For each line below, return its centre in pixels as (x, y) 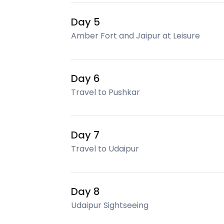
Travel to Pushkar (105, 92)
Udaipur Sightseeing (110, 205)
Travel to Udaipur (105, 149)
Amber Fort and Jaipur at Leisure (135, 36)
